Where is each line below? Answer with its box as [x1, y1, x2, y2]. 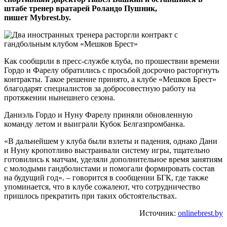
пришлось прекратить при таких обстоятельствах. [4, 191, 177, 200]
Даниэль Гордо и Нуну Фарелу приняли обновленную [4, 110, 193, 119]
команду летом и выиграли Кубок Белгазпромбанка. [4, 119, 185, 128]
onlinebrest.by [178, 208, 223, 217]
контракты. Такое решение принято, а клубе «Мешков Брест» [4, 74, 216, 84]
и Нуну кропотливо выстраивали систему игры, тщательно [4, 145, 210, 155]
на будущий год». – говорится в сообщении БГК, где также [4, 173, 208, 182]
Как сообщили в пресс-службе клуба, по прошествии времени [4, 56, 219, 65]
